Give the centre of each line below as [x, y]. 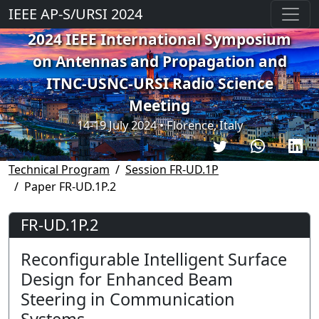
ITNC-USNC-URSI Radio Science [159, 83]
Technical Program [59, 169]
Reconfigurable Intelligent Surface [154, 259]
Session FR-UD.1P [172, 169]
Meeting [159, 105]
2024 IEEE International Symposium [159, 39]
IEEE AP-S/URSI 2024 [75, 14]
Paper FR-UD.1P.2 [70, 186]
